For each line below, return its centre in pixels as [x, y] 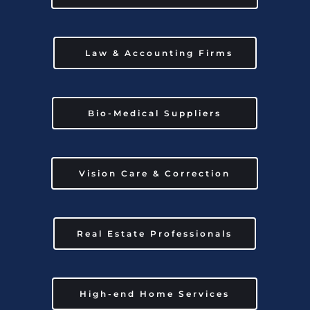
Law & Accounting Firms [155, 53]
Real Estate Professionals [155, 233]
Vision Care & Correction [155, 173]
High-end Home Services [155, 293]
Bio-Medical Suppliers [155, 113]
